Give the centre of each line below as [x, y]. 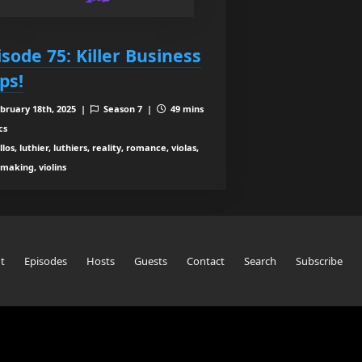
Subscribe [319, 261]
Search [260, 261]
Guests [151, 261]
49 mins [185, 109]
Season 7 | [128, 109]
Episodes [46, 261]
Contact [206, 261]
